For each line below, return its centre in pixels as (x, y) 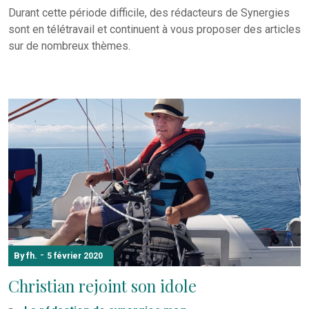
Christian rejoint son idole (102, 286)
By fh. (26, 255)
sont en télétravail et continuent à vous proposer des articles (154, 30)
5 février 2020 (75, 256)
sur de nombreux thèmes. (69, 46)
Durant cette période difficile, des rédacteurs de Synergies (149, 13)
